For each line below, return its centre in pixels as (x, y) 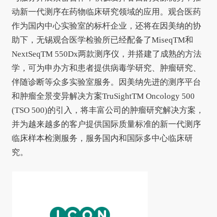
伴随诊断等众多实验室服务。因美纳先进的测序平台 (106, 82)
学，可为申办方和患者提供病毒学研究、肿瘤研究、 (106, 68)
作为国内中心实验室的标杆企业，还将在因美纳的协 (106, 26)
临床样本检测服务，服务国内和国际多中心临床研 (102, 139)
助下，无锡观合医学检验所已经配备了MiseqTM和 (102, 40)
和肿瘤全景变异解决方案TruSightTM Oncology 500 (103, 96)
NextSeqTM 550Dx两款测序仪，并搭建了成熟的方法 (106, 54)
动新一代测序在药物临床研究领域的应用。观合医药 (106, 12)
